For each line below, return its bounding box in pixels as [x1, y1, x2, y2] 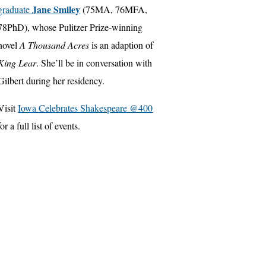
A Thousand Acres [20, 39, 90, 52]
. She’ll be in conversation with [36, 56, 153, 69]
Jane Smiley [32, 2, 81, 17]
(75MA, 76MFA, [80, 3, 148, 16]
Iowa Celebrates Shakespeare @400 [18, 102, 153, 115]
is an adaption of [89, 39, 154, 52]
